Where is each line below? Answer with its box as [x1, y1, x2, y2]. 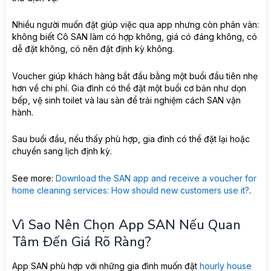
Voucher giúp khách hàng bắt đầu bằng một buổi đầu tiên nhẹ [12, 70, 258, 81]
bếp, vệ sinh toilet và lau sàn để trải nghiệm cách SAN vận [12, 94, 241, 105]
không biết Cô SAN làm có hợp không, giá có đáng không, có [12, 31, 257, 42]
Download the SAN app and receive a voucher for [56, 172, 256, 183]
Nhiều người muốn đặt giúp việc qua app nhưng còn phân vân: [12, 19, 259, 30]
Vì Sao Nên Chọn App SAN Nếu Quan [12, 215, 241, 234]
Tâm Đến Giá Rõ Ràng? [12, 232, 151, 251]
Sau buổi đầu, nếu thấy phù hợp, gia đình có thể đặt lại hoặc [12, 134, 250, 145]
